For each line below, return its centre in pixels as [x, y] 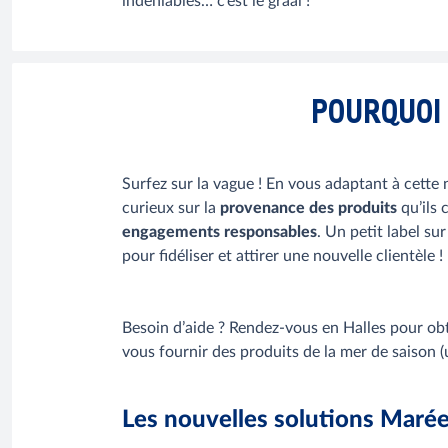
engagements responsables [219, 232]
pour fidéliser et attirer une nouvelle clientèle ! [282, 256]
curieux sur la [171, 208]
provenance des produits [308, 208]
